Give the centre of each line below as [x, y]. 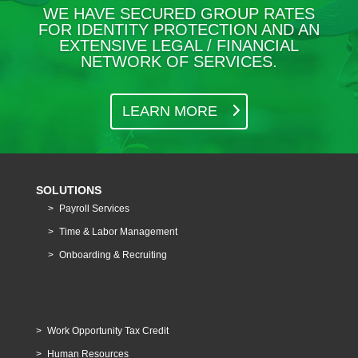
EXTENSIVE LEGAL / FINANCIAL [179, 46]
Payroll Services [94, 209]
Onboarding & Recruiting [113, 255]
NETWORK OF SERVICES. [179, 62]
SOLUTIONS [68, 190]
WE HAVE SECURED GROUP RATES [179, 14]
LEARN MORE [169, 111]
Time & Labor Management [118, 232]
